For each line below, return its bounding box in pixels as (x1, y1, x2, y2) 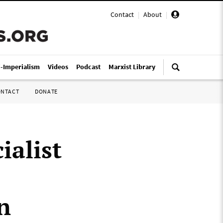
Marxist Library (109, 62, 155, 71)
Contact (111, 10, 134, 19)
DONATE (35, 88, 58, 95)
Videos (48, 62, 68, 71)
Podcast (76, 62, 101, 71)
